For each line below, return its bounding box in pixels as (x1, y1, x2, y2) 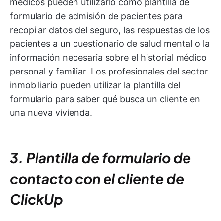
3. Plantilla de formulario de (10, 149, 191, 167)
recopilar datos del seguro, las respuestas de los (10, 25, 210, 36)
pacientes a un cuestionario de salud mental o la (10, 38, 210, 49)
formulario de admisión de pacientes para (10, 11, 183, 22)
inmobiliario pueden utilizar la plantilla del (10, 80, 180, 91)
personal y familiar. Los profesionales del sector (10, 66, 208, 77)
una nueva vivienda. (10, 108, 92, 118)
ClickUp (10, 190, 63, 208)
